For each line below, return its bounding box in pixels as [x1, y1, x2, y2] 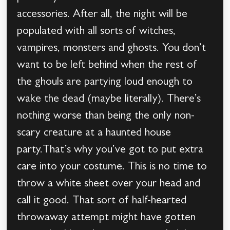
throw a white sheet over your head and [17, 179, 201, 190]
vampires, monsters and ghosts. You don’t [17, 43, 206, 55]
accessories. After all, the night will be [17, 9, 188, 21]
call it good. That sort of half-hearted [17, 196, 187, 207]
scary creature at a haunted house [17, 128, 171, 140]
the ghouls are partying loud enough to [17, 77, 193, 89]
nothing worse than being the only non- [17, 111, 195, 123]
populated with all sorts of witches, [17, 26, 176, 38]
